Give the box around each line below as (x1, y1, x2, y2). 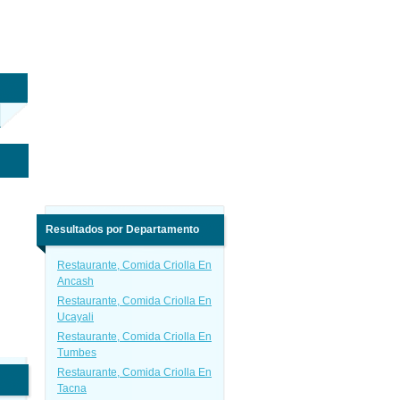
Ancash (57, 275, 94, 287)
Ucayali (57, 311, 94, 323)
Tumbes (57, 346, 96, 359)
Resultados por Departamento (46, 223, 199, 236)
